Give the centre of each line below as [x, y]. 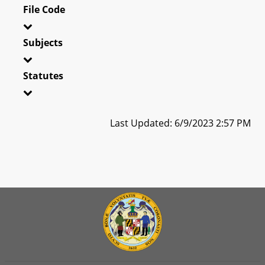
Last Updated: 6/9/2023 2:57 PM [180, 123]
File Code [44, 9]
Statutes [43, 75]
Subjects [43, 42]
